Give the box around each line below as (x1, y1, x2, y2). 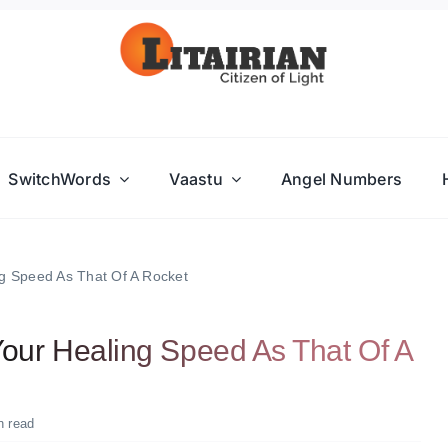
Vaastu (169, 168, 223, 189)
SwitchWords (8, 168, 112, 189)
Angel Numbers (281, 168, 403, 189)
